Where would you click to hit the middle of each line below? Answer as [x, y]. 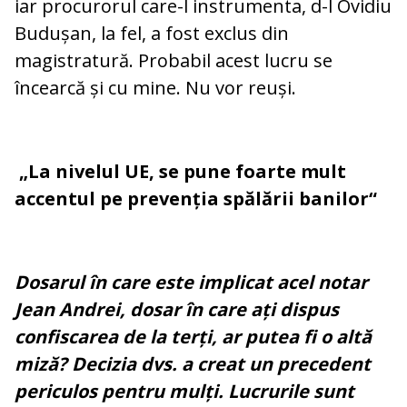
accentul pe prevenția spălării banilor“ [196, 199]
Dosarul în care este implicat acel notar [191, 283]
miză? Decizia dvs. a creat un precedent [193, 364]
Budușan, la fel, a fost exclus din [152, 34]
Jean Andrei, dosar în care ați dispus [177, 310]
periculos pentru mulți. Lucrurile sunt [184, 392]
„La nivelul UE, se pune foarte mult [180, 172]
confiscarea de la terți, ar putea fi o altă [193, 337]
